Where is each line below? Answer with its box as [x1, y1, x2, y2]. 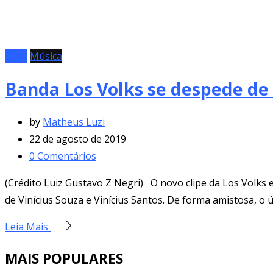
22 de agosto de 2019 [29, 132, 126, 146]
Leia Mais [5, 219, 51, 233]
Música [30, 49, 62, 63]
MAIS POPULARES [5, 249, 123, 269]
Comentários [35, 149, 96, 163]
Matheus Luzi [43, 115, 105, 129]
